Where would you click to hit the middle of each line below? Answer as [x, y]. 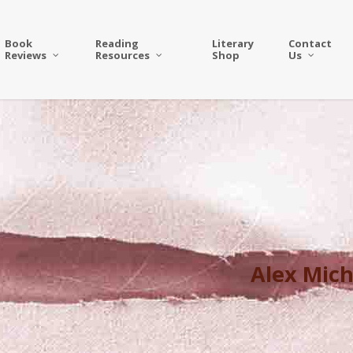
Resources [123, 55]
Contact [310, 43]
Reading [117, 43]
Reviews [26, 55]
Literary [232, 43]
